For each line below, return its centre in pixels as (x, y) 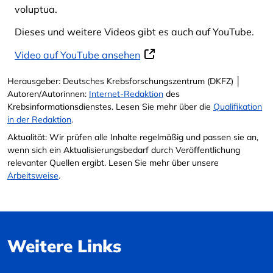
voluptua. (36, 9)
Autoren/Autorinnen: (48, 94)
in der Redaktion (39, 119)
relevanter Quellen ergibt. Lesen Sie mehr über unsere (113, 163)
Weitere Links (64, 246)
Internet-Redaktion (126, 94)
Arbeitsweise (33, 175)
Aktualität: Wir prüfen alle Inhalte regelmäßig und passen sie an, (133, 137)
